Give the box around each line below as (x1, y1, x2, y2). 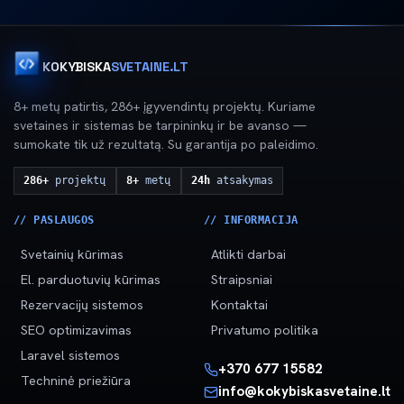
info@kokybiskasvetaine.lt (218, 382, 390, 401)
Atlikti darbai (211, 246, 286, 263)
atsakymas (209, 173, 273, 187)
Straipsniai (211, 271, 272, 289)
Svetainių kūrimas (21, 246, 124, 263)
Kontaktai (211, 297, 268, 314)
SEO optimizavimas (21, 322, 132, 339)
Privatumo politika (211, 322, 318, 339)
